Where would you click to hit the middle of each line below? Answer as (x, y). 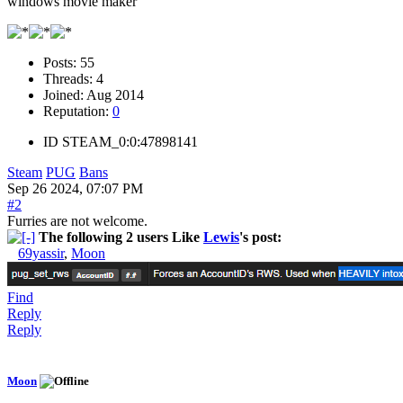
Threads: (70, 78)
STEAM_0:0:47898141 (130, 141)
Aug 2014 (115, 94)
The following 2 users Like (121, 237)
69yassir (41, 253)
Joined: (65, 94)
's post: (260, 237)
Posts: (62, 62)
